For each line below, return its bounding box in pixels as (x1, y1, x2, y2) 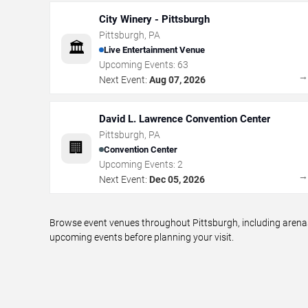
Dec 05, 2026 (149, 173, 205, 185)
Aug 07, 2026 (149, 74, 206, 85)
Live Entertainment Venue (104, 45, 205, 55)
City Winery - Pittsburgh (99, 12, 210, 25)
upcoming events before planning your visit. (49, 231, 234, 243)
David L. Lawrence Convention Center (99, 112, 270, 125)
